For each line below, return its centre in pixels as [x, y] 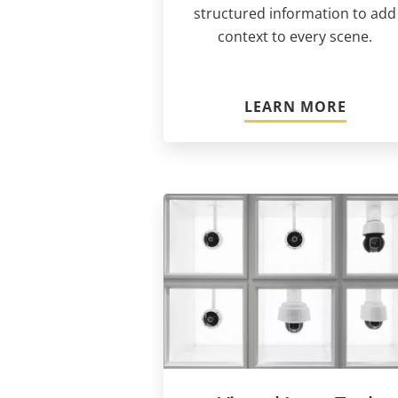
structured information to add [295, 13]
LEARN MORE [295, 106]
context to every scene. [295, 36]
